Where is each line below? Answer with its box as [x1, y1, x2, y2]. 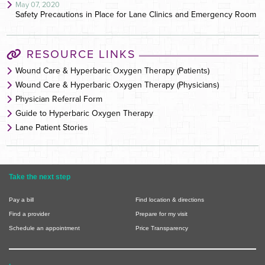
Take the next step [9, 173, 70, 182]
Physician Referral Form [15, 94, 102, 105]
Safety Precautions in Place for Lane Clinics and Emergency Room [15, 9, 256, 20]
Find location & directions [135, 196, 204, 203]
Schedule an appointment [9, 225, 80, 232]
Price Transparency [135, 225, 188, 232]
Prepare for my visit [135, 211, 188, 218]
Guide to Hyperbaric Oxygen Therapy [15, 108, 153, 119]
